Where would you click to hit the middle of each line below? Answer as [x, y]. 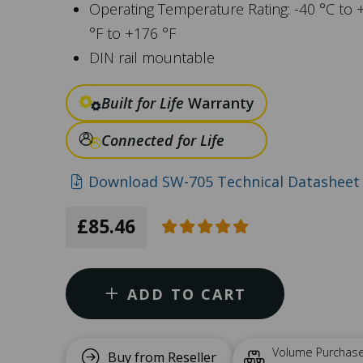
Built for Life [142, 103]
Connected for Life [162, 140]
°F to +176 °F [133, 33]
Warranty [219, 103]
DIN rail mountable [152, 58]
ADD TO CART [187, 294]
